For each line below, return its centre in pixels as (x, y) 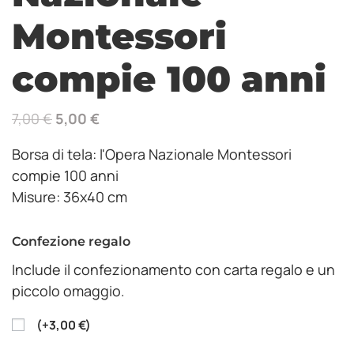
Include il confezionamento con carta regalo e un (173, 270)
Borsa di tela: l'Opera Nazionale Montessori (152, 154)
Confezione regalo (71, 242)
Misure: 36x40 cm (70, 197)
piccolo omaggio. (68, 291)
